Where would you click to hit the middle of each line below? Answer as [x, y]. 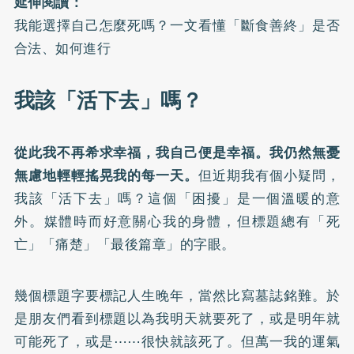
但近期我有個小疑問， [269, 176]
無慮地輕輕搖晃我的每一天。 [106, 176]
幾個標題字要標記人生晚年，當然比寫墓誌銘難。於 [177, 296]
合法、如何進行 [62, 49]
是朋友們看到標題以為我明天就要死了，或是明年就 [177, 319]
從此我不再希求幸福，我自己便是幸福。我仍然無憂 [177, 153]
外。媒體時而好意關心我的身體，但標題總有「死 [177, 222]
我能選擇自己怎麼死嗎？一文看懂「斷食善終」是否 [177, 26]
